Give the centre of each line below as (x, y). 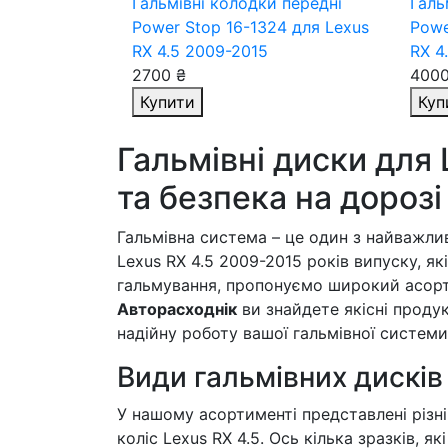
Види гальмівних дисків (280, 377)
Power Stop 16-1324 (212, 27)
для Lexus (330, 27)
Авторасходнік (177, 309)
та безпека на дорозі (279, 197)
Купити (167, 102)
